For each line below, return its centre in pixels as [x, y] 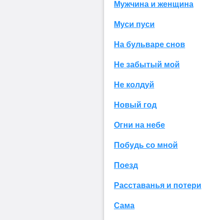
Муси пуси [134, 24]
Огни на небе [139, 125]
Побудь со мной [146, 145]
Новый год [135, 105]
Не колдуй [134, 84]
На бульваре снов [150, 44]
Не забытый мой [147, 64]
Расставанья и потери [158, 185]
